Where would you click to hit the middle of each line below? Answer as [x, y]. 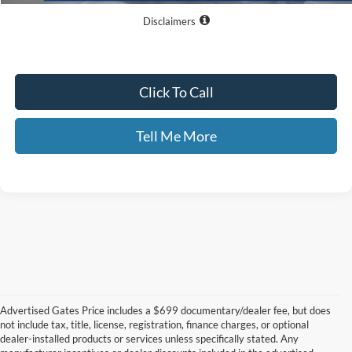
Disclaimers [169, 22]
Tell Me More [176, 136]
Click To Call [176, 92]
